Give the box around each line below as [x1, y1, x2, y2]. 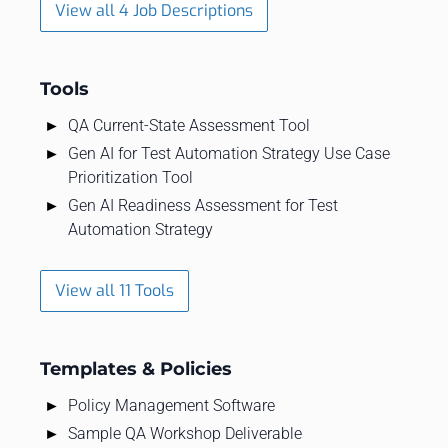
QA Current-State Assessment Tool [68, 115, 310, 135]
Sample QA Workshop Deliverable [68, 423, 302, 443]
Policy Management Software [68, 395, 275, 415]
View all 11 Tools [55, 279, 174, 301]
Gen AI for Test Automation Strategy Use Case [68, 143, 390, 163]
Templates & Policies [40, 357, 232, 380]
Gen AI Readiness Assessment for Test [68, 195, 338, 215]
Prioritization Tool [68, 167, 193, 187]
